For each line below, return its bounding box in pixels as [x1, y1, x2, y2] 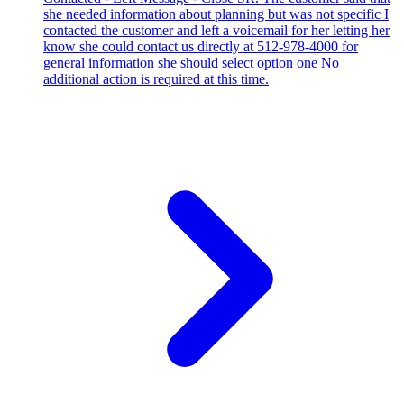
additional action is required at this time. [43, 71, 269, 87]
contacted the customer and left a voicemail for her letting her [43, 23, 390, 39]
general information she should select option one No [43, 55, 339, 71]
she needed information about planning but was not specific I [43, 6, 389, 23]
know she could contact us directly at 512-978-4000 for [43, 39, 358, 55]
